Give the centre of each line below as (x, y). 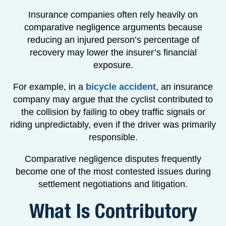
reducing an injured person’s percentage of (113, 40)
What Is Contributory (113, 212)
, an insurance (184, 87)
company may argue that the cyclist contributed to (113, 99)
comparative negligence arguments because (113, 27)
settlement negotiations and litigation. (113, 184)
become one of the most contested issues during (113, 171)
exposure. (113, 65)
